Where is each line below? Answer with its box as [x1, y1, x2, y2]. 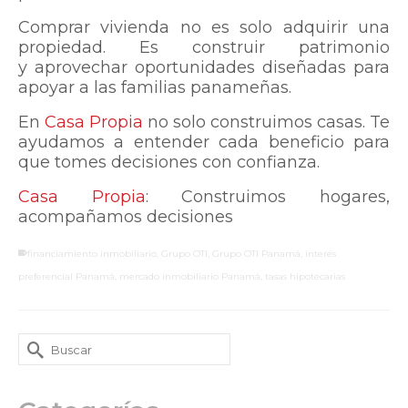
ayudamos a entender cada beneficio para [18, 132, 390, 153]
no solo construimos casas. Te [143, 112, 390, 133]
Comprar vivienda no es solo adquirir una [18, 17, 390, 38]
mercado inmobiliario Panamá [119, 270, 260, 283]
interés [305, 248, 336, 260]
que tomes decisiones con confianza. [18, 152, 320, 173]
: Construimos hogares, [145, 187, 391, 208]
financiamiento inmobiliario [27, 248, 157, 260]
